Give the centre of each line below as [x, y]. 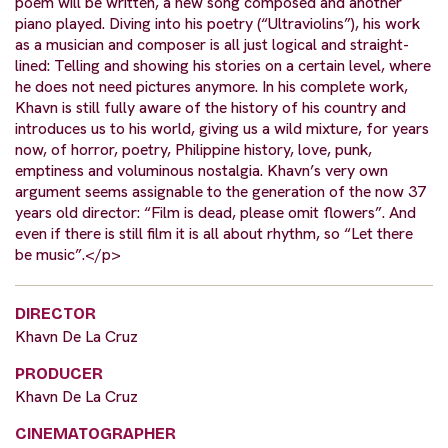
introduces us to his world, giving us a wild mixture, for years [222, 128]
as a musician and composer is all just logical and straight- [212, 44]
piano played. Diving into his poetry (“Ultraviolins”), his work [217, 23]
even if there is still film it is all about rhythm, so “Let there [214, 233]
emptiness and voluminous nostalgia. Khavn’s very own [201, 170]
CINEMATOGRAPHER [95, 433]
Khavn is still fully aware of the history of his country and [210, 107]
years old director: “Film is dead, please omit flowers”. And [215, 212]
